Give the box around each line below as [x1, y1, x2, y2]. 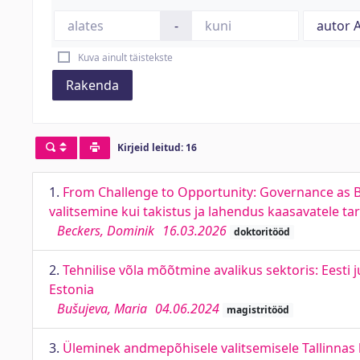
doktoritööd [233, 225, 290, 239]
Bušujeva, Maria [57, 300, 147, 317]
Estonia [49, 280, 94, 298]
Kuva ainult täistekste [77, 51, 173, 64]
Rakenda [66, 76, 119, 94]
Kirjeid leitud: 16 [117, 141, 197, 155]
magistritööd [226, 303, 289, 317]
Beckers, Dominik [57, 222, 154, 239]
